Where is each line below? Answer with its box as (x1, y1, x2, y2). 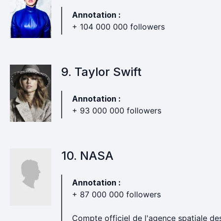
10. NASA (61, 148, 113, 163)
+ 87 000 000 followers (72, 189, 161, 199)
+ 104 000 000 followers (72, 22, 165, 32)
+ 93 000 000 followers (72, 106, 161, 115)
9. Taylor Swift (61, 65, 142, 79)
